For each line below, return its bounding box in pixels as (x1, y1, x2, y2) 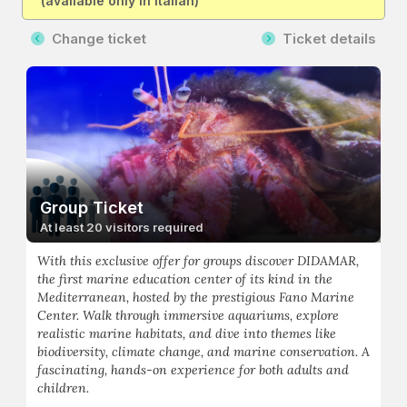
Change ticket (45, 30, 146, 47)
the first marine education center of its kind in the (37, 271, 333, 288)
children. (37, 380, 89, 397)
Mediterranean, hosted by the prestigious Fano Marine (37, 289, 354, 306)
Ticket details (275, 30, 376, 47)
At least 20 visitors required (40, 220, 203, 235)
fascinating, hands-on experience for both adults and (37, 362, 349, 379)
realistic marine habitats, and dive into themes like (37, 325, 336, 342)
